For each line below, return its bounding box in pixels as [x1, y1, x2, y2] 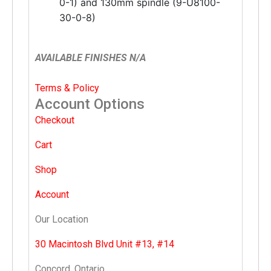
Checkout [35, 114, 74, 126]
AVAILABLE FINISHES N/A [35, 51, 146, 64]
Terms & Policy [35, 82, 99, 94]
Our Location [35, 213, 88, 225]
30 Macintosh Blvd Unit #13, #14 [35, 238, 174, 250]
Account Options [35, 95, 145, 113]
